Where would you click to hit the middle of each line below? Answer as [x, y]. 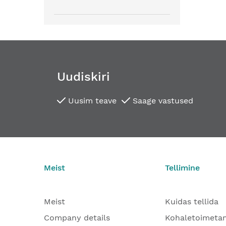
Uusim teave [91, 100]
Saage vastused [162, 100]
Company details [77, 218]
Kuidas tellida [192, 202]
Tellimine [182, 168]
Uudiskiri [83, 76]
